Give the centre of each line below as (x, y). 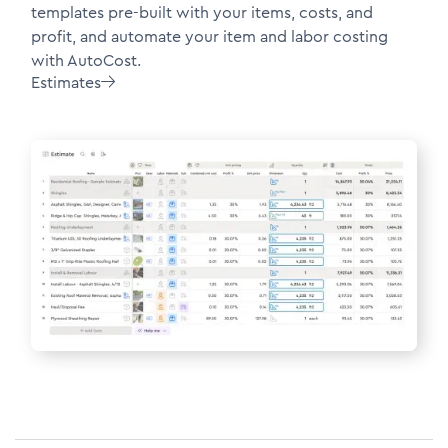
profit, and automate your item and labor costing (209, 36)
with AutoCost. (86, 60)
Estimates (66, 82)
